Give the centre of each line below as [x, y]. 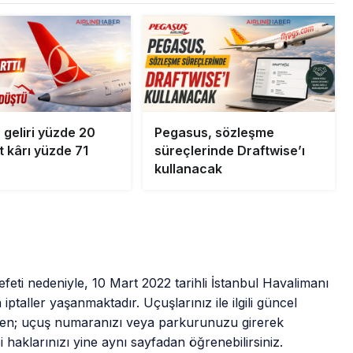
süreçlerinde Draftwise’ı [229, 150]
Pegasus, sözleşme [214, 132]
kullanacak [188, 168]
